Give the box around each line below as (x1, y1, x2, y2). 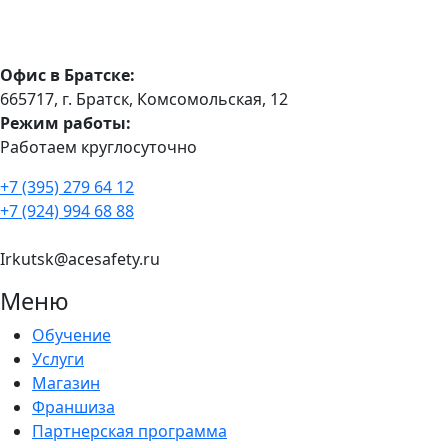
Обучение (32, 323, 111, 346)
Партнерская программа (32, 419, 227, 442)
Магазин (32, 371, 100, 394)
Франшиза (32, 395, 115, 418)
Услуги (32, 347, 84, 370)
